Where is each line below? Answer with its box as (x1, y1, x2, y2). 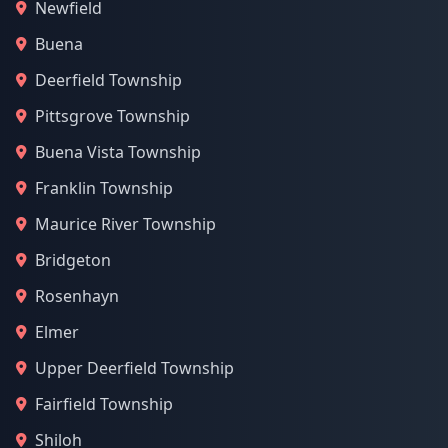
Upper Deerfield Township (35, 357, 234, 379)
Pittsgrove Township (35, 105, 190, 127)
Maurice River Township (35, 213, 216, 235)
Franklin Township (35, 177, 173, 199)
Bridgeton (35, 249, 111, 271)
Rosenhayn (35, 285, 119, 307)
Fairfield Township (35, 393, 173, 415)
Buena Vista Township (35, 141, 201, 163)
